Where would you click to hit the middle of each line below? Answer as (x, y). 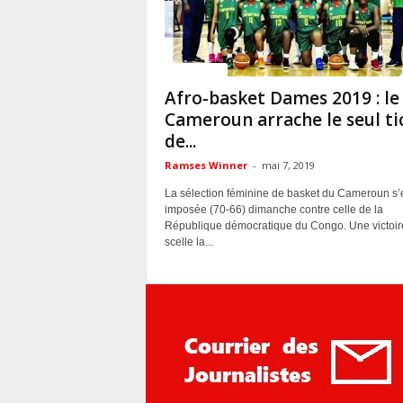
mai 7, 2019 (288, 165)
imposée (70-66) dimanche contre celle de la (273, 210)
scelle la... (188, 242)
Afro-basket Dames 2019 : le (282, 98)
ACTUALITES (196, 69)
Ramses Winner (206, 165)
